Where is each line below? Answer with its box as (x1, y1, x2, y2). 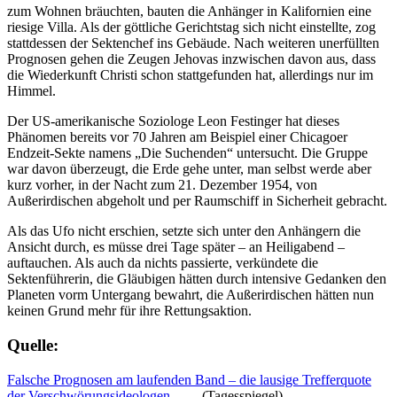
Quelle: (7, 336, 58, 354)
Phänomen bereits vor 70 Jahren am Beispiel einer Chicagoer (7, 129, 347, 145)
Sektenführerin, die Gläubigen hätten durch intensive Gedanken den (7, 271, 386, 287)
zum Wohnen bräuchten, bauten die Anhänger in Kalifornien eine (7, 4, 371, 19)
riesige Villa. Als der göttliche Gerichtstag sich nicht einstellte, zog (7, 19, 376, 35)
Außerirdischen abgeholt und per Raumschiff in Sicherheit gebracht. (7, 193, 387, 209)
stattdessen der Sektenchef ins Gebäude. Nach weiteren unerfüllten (7, 35, 379, 51)
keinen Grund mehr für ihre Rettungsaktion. (7, 303, 252, 319)
